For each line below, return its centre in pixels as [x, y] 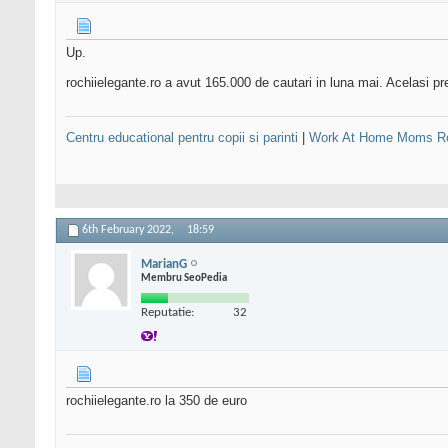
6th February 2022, [129, 230]
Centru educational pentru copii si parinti [182, 138]
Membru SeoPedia [184, 278]
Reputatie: [167, 312]
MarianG [164, 264]
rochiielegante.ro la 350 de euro [156, 401]
